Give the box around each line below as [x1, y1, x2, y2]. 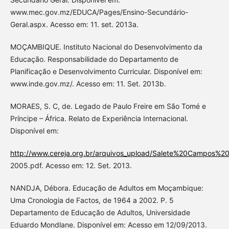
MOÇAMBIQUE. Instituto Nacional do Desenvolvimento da [10, 42, 202, 51]
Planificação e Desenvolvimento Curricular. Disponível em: [10, 66, 202, 76]
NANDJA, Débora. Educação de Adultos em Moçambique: [10, 183, 203, 192]
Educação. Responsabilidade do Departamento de [10, 54, 178, 63]
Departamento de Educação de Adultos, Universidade [10, 208, 190, 217]
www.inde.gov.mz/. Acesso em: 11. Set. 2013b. [10, 79, 166, 88]
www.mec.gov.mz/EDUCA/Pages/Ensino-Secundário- [10, 7, 188, 16]
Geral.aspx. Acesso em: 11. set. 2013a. [10, 19, 139, 29]
